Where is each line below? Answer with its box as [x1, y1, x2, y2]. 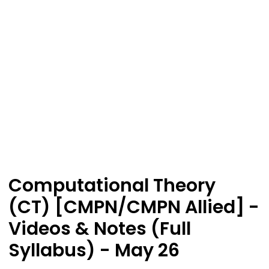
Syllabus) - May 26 [8, 238, 180, 264]
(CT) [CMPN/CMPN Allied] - [8, 195, 260, 220]
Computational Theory [8, 173, 216, 199]
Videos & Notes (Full [8, 216, 192, 242]
